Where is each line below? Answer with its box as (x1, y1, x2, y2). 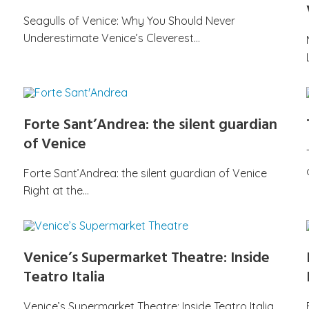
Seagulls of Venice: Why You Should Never (23, 14, 235, 28)
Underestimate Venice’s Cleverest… (23, 31, 200, 45)
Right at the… (23, 183, 89, 197)
